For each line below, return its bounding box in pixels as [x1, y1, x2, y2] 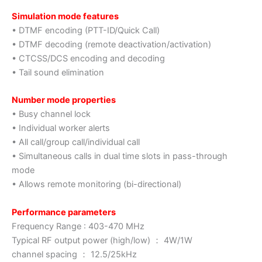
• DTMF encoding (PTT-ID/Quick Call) [12, 25, 160, 36]
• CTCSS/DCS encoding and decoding [12, 53, 165, 64]
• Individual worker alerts [12, 123, 110, 134]
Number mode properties [12, 95, 116, 106]
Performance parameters [12, 206, 116, 218]
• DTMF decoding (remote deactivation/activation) [12, 39, 211, 50]
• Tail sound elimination [12, 67, 104, 78]
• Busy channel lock [12, 109, 91, 120]
